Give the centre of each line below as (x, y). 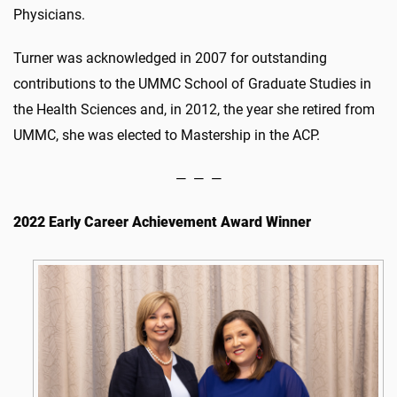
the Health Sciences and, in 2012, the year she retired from (194, 109)
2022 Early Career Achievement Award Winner (162, 222)
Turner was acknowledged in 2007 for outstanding (170, 58)
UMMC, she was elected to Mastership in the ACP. (167, 135)
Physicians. (49, 14)
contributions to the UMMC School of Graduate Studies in (192, 83)
